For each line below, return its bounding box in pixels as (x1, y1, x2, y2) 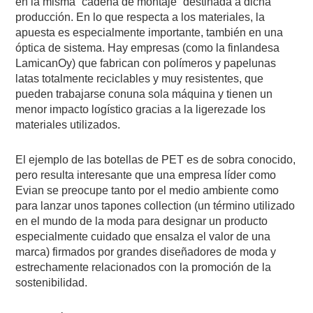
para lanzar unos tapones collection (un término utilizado (15, 199, 296, 212)
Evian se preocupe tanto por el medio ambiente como (15, 184, 279, 196)
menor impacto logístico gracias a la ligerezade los (15, 103, 266, 115)
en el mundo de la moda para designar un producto (15, 214, 268, 227)
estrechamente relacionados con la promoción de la (15, 261, 272, 273)
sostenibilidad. (15, 276, 88, 289)
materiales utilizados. (15, 118, 121, 131)
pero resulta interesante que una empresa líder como (15, 168, 277, 181)
